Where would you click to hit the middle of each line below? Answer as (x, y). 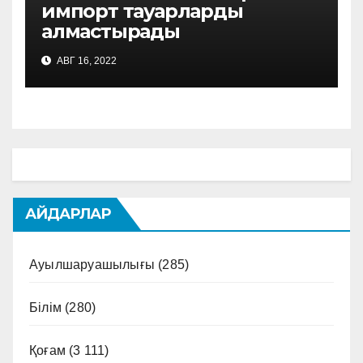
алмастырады (111, 32)
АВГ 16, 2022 (85, 61)
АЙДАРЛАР (68, 214)
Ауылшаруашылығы (92, 265)
